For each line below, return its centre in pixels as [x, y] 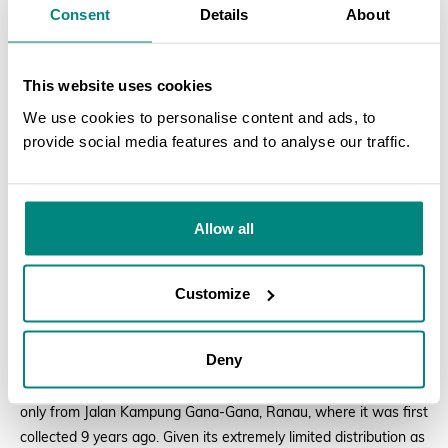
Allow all [224, 227]
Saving [45, 363]
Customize [213, 293]
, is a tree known [357, 388]
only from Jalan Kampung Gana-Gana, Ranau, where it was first [224, 413]
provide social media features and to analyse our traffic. [217, 140]
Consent [80, 14]
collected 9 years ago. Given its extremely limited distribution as [222, 438]
